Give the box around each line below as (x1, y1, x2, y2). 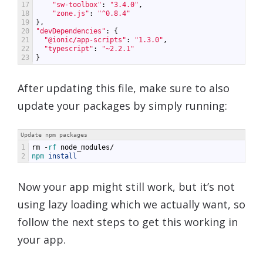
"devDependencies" (36, 26, 106, 35)
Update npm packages (21, 131, 87, 138)
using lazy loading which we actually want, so (18, 197, 245, 211)
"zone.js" (52, 9, 89, 18)
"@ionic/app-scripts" (44, 35, 126, 44)
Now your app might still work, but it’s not (18, 179, 235, 194)
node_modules (60, 143, 110, 151)
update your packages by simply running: (18, 98, 227, 113)
